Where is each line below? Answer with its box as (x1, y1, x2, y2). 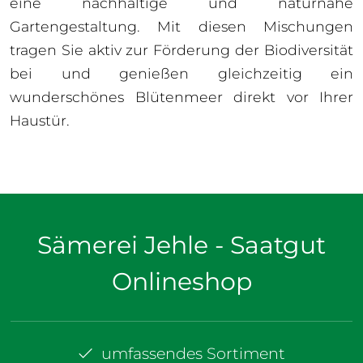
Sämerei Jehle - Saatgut (37, 230, 326, 261)
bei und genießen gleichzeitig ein (10, 65, 353, 83)
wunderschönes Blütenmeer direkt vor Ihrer (10, 88, 353, 106)
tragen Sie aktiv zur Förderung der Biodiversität (10, 41, 353, 59)
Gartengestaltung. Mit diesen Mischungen (10, 18, 353, 36)
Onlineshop (111, 267, 252, 297)
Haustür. (10, 112, 70, 130)
